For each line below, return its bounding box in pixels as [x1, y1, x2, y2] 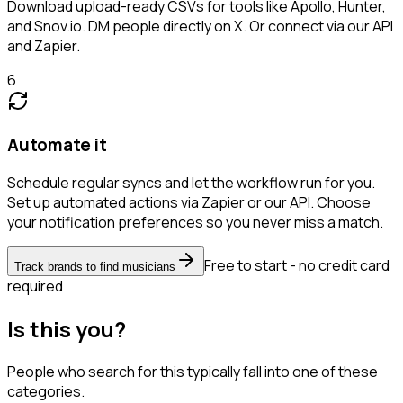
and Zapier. [7, 35, 80, 56]
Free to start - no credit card [204, 255, 390, 276]
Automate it [7, 132, 107, 157]
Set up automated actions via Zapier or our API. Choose [7, 193, 371, 213]
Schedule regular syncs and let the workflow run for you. [7, 173, 375, 193]
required [7, 276, 63, 297]
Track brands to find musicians [14, 260, 175, 274]
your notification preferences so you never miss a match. [7, 212, 383, 233]
